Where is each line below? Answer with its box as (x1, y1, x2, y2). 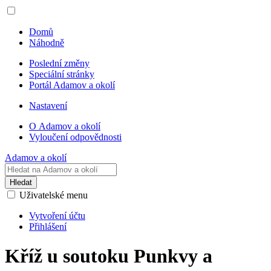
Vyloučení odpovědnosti (29, 132, 122, 142)
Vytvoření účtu (29, 211, 85, 221)
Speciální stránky (29, 69, 94, 79)
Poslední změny (29, 58, 90, 68)
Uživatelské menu (19, 190, 88, 200)
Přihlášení (29, 221, 67, 232)
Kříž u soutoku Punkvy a (5, 245, 212, 267)
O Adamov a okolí (29, 121, 100, 131)
